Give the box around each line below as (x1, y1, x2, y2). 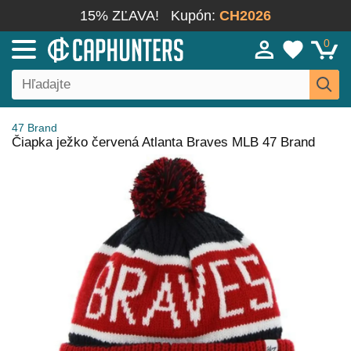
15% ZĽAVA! (80, 8, 159, 24)
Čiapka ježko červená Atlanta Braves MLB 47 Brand (12, 135, 315, 150)
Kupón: (171, 8, 219, 24)
